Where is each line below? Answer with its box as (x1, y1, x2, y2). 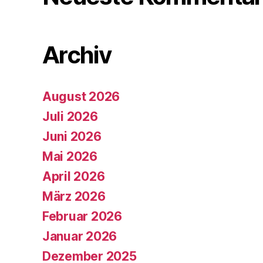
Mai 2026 (42, 149, 97, 164)
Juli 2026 (42, 109, 98, 124)
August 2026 (42, 89, 120, 104)
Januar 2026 (42, 229, 117, 244)
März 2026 (42, 189, 106, 204)
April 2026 (42, 169, 105, 184)
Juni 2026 (42, 129, 102, 144)
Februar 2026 (42, 209, 122, 224)
